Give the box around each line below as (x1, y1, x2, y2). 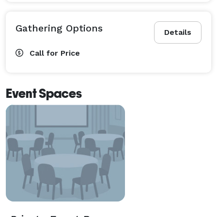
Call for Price (30, 48, 80, 58)
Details (164, 27, 191, 37)
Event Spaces (6, 86, 82, 101)
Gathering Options (15, 22, 103, 34)
